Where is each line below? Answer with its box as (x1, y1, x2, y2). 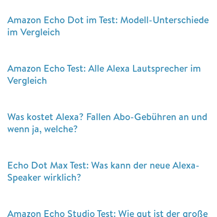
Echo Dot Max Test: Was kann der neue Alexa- (7, 158, 200, 171)
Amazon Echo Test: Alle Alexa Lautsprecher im (7, 61, 201, 75)
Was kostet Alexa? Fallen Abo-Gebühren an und (7, 109, 207, 123)
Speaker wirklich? (7, 170, 81, 184)
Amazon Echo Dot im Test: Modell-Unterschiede (7, 13, 209, 26)
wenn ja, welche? (7, 122, 78, 135)
